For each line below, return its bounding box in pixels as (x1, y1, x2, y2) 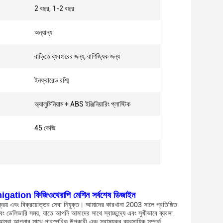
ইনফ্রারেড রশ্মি (34, 76, 69, 84)
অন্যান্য (34, 28, 52, 36)
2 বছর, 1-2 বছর (34, 4, 74, 12)
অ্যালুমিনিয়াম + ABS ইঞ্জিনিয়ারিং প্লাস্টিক (34, 100, 130, 108)
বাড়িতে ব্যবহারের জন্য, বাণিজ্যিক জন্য (34, 52, 120, 60)
